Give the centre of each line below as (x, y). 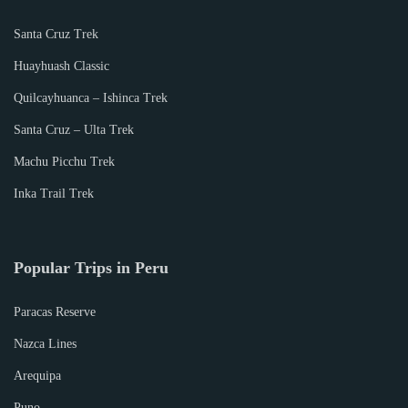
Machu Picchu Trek (64, 162)
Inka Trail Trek (54, 194)
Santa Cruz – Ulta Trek (74, 130)
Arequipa (37, 376)
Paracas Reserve (55, 312)
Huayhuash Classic (61, 66)
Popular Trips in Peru (91, 268)
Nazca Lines (45, 344)
